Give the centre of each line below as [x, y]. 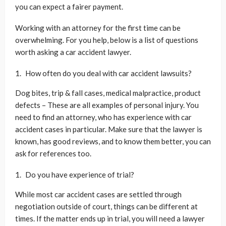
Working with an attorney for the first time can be [98, 28]
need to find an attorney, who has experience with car [103, 117]
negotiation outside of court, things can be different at [106, 207]
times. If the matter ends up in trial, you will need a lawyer [110, 219]
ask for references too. [54, 154]
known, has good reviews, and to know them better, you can [113, 142]
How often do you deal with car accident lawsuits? [108, 73]
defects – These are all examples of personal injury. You [107, 105]
